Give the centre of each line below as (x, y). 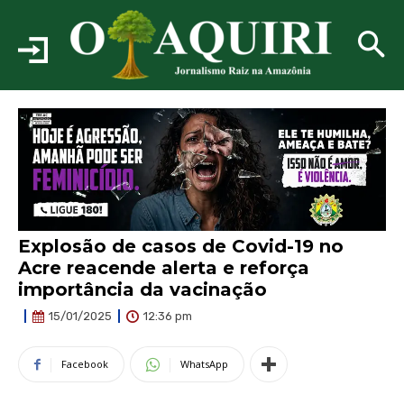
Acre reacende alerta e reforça (164, 268)
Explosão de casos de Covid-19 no (181, 247)
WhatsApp (204, 363)
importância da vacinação (142, 290)
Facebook (85, 363)
